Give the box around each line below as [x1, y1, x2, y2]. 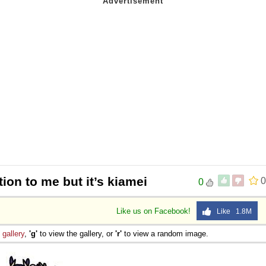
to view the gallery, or [37, 229, 115, 238]
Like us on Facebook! [116, 206, 193, 216]
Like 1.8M [211, 207, 252, 216]
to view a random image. [122, 229, 208, 238]
